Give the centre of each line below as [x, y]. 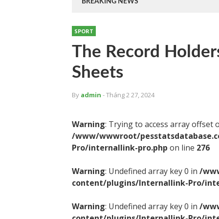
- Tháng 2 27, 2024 [129, 95]
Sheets [98, 73]
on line [182, 148]
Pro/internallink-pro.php [120, 148]
